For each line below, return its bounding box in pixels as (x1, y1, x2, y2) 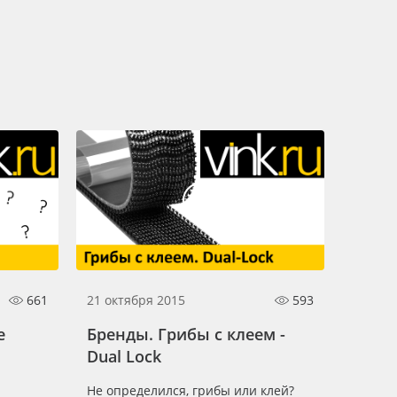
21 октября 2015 (87, 291, 185, 308)
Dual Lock (87, 345, 161, 367)
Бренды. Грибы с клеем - (87, 323, 285, 345)
